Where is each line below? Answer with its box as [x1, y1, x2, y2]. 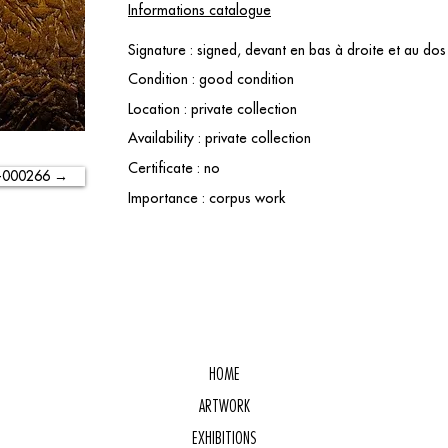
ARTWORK [198, 396, 250, 416]
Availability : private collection [128, 129, 311, 147]
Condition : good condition [128, 70, 294, 88]
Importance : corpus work [128, 189, 285, 207]
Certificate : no [128, 159, 220, 177]
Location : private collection [128, 100, 297, 118]
